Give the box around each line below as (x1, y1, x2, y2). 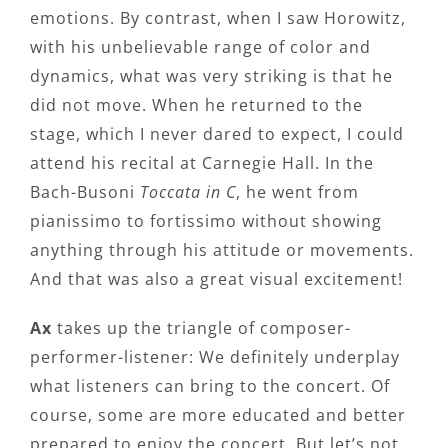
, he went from (236, 181, 359, 204)
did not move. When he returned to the (30, 94, 363, 117)
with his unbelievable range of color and (30, 36, 371, 59)
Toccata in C (140, 181, 236, 204)
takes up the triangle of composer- (52, 317, 351, 340)
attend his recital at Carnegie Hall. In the (30, 152, 374, 175)
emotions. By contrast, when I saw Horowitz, (30, 7, 406, 30)
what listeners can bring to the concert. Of (30, 375, 390, 398)
